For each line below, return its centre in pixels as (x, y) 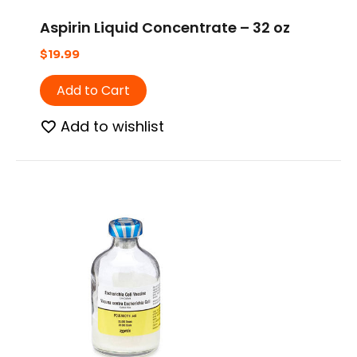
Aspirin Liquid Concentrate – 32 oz (165, 27)
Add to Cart (93, 90)
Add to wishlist (112, 126)
